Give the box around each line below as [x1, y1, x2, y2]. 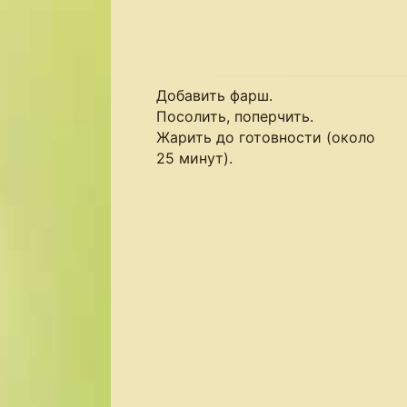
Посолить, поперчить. [156, 107, 313, 125]
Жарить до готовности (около [156, 128, 375, 146]
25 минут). [156, 149, 233, 167]
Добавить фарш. [156, 86, 273, 104]
